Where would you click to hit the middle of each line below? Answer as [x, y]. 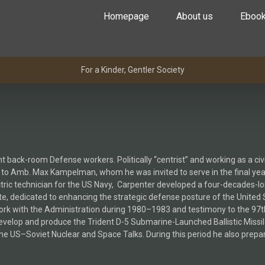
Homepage [126, 16]
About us [195, 16]
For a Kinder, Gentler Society [132, 70]
